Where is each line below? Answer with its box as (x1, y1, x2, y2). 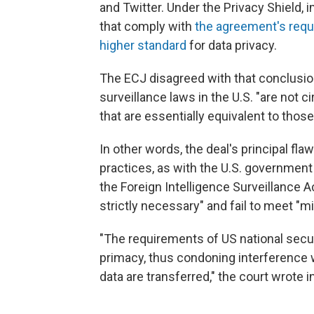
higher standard (100, 37, 186, 53)
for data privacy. (186, 37, 277, 53)
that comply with (100, 18, 195, 34)
